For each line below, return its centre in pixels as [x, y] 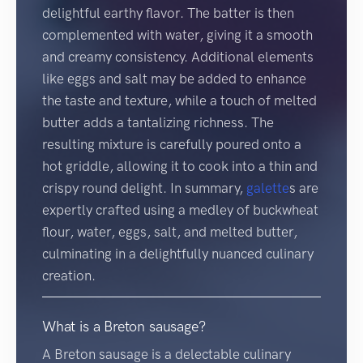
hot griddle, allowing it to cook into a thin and [180, 167]
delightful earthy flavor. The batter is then [168, 13]
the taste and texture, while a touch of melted [179, 101]
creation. [69, 276]
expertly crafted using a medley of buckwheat [180, 210]
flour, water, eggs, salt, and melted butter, [170, 232]
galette [268, 188]
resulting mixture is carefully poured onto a [172, 145]
